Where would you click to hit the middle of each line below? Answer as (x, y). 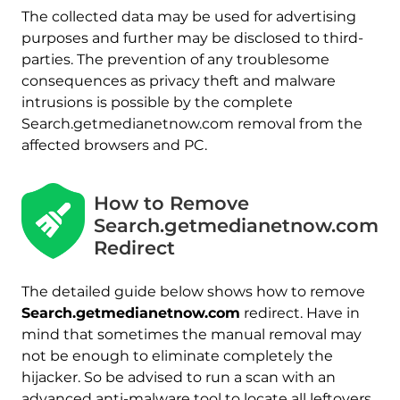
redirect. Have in (300, 313)
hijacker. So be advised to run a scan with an (178, 378)
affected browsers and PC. (114, 145)
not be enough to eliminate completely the (177, 356)
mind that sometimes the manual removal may (191, 335)
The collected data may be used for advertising (188, 16)
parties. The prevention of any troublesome (175, 59)
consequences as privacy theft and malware (178, 80)
